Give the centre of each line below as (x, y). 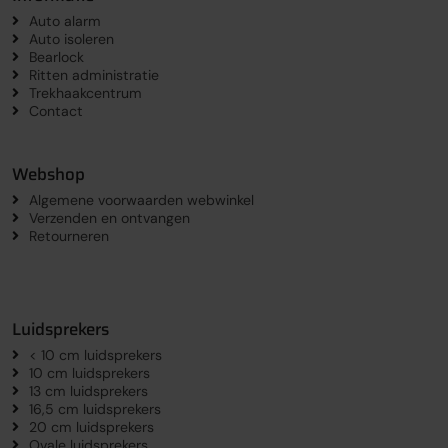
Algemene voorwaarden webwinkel (141, 199)
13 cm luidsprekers (88, 390)
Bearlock (56, 56)
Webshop (48, 173)
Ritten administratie (93, 74)
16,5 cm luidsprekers (94, 408)
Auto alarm (64, 20)
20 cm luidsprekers (91, 426)
